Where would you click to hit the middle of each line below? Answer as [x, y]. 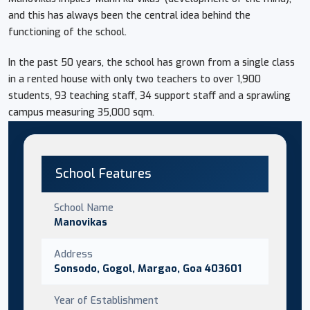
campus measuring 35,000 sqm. [81, 112]
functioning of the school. [67, 32]
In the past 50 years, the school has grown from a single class [152, 62]
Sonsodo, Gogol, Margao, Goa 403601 [148, 268]
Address [73, 254]
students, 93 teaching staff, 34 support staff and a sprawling [149, 95]
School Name [84, 207]
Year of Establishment [106, 300]
